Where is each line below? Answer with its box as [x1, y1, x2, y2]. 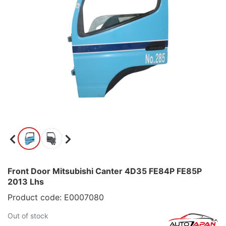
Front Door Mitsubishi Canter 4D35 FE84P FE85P [8, 166, 202, 176]
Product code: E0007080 [8, 192, 104, 202]
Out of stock [8, 211, 48, 220]
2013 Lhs [8, 177, 44, 187]
